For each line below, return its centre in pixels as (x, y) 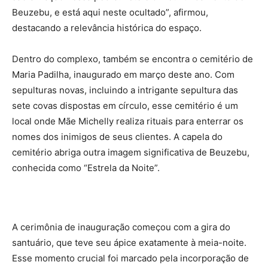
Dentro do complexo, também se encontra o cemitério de (133, 59)
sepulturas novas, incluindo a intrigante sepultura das (125, 90)
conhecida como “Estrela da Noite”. (86, 168)
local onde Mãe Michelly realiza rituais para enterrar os (128, 121)
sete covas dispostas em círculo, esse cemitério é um (125, 106)
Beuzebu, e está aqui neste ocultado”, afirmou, (110, 13)
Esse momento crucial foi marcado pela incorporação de (130, 258)
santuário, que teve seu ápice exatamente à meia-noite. (129, 243)
